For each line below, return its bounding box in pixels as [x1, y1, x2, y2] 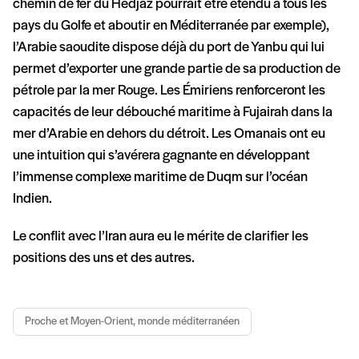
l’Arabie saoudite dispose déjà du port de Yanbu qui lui [13, 40, 325, 56]
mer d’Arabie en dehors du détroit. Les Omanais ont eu [13, 127, 325, 143]
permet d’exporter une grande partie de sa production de [13, 62, 341, 78]
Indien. [13, 192, 54, 208]
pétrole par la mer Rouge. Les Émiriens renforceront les [13, 83, 325, 99]
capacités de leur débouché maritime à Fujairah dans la [13, 105, 333, 121]
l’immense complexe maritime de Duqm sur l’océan [13, 170, 308, 186]
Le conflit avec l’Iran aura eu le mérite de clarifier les [13, 229, 309, 245]
